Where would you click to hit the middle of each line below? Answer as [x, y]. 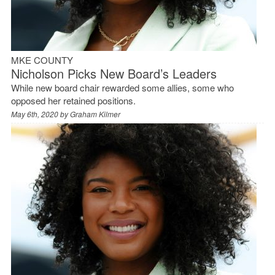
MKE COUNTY [42, 60]
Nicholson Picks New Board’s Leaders [114, 73]
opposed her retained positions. [73, 100]
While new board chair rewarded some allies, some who [122, 87]
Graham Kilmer [95, 114]
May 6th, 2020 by [40, 114]
